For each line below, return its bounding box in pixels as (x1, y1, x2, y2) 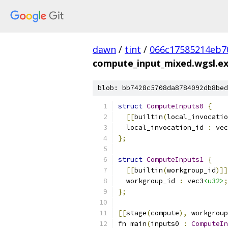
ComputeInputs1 (147, 155, 204, 164)
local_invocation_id (118, 123, 208, 132)
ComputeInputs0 (147, 102, 204, 110)
